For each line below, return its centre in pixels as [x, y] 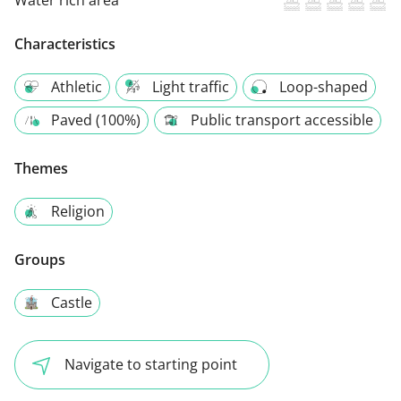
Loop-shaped [324, 86]
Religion [78, 211]
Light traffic [191, 86]
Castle [72, 302]
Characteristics [65, 43]
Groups [40, 259]
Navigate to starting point [151, 364]
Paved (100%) [96, 119]
